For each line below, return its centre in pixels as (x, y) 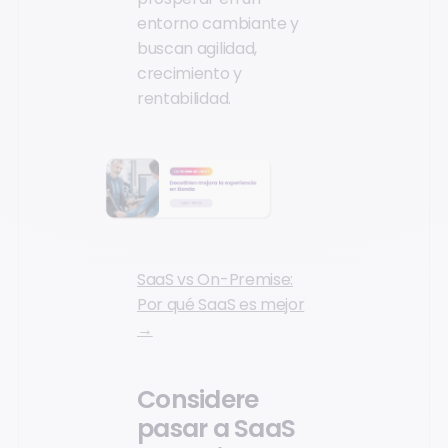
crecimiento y (189, 74)
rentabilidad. (184, 99)
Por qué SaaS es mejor (221, 305)
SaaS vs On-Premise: (215, 280)
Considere (198, 399)
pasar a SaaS (216, 428)
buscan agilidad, (197, 49)
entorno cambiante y (218, 24)
